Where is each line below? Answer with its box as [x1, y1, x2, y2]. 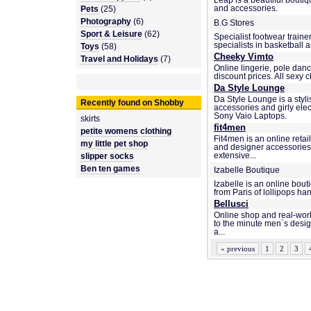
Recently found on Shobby [81, 98, 184, 108]
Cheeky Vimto [214, 52, 274, 62]
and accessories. [214, 4, 278, 12]
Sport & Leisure [81, 29, 142, 39]
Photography [81, 17, 131, 26]
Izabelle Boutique [214, 166, 280, 174]
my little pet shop [81, 139, 148, 149]
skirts [81, 114, 100, 124]
